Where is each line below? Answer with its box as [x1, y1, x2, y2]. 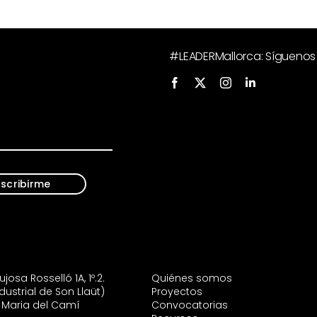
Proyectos [151, 284, 202, 299]
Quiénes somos [151, 270, 232, 285]
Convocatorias [151, 297, 228, 312]
